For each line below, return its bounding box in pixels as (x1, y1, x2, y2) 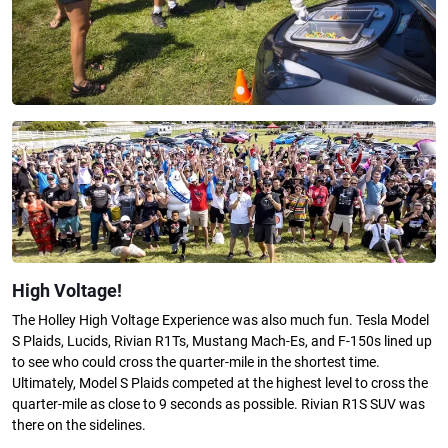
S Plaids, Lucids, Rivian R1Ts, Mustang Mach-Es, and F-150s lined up (12, 333, 432, 351)
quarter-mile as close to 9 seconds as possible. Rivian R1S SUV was (12, 396, 425, 414)
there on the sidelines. (12, 417, 146, 435)
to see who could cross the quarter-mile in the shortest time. (12, 354, 380, 372)
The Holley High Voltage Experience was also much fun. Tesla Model (12, 312, 429, 330)
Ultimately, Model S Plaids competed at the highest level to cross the (12, 375, 428, 393)
